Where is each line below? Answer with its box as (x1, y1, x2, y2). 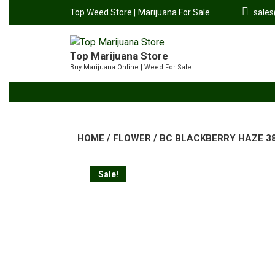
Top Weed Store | (70, 7, 136, 17)
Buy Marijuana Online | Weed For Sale (70, 63, 192, 72)
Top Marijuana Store (70, 50, 168, 63)
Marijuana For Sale (138, 7, 210, 17)
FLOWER (113, 133, 151, 144)
